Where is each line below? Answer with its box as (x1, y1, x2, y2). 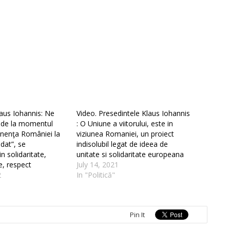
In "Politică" (76, 169, 115, 180)
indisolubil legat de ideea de (76, 139, 168, 149)
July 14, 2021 (76, 159, 119, 169)
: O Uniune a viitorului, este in (76, 118, 173, 128)
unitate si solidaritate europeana (76, 149, 184, 159)
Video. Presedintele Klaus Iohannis (76, 108, 190, 118)
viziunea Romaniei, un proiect (76, 128, 174, 139)
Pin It (130, 209, 145, 219)
